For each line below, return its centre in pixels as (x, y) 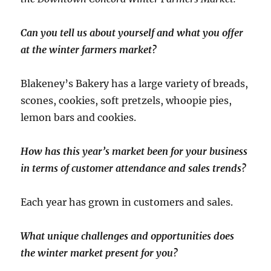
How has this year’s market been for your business (134, 151)
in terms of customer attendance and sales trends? (134, 168)
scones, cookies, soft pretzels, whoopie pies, (126, 100)
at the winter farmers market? (89, 49)
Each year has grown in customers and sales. (127, 202)
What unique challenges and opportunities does (128, 236)
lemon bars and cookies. (79, 117)
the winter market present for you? (100, 253)
